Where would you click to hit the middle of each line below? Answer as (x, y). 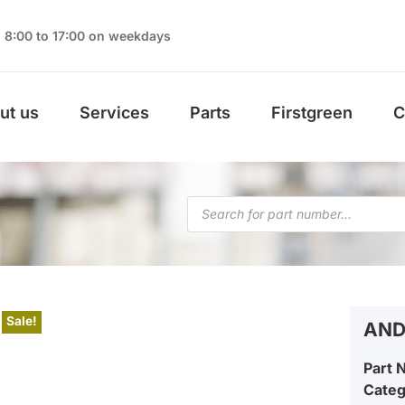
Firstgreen (311, 112)
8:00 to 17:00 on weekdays (88, 36)
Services (114, 112)
